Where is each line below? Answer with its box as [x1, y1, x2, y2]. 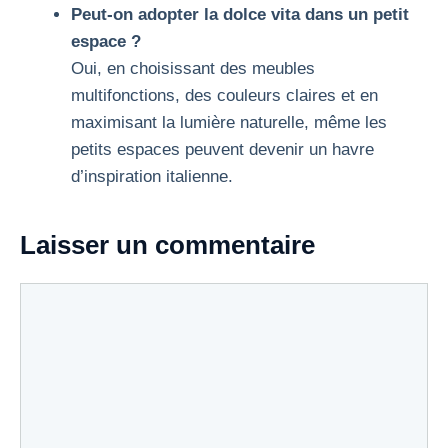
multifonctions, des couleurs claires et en [71, 85, 378, 105]
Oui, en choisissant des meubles [71, 58, 315, 78]
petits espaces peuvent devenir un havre [71, 139, 374, 159]
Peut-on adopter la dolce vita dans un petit [71, 4, 409, 24]
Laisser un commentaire [20, 229, 315, 260]
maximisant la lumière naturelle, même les [71, 112, 387, 132]
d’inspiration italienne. [71, 166, 233, 186]
